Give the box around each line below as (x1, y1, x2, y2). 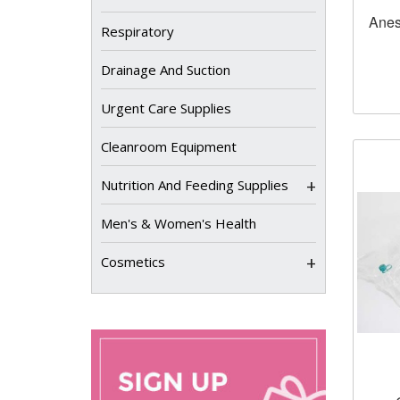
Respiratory (101, 22, 174, 40)
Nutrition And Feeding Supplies (101, 176, 288, 194)
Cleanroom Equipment (101, 137, 237, 155)
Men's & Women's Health (101, 214, 256, 232)
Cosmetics (101, 253, 165, 271)
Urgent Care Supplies (101, 99, 231, 117)
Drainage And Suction (101, 61, 230, 79)
